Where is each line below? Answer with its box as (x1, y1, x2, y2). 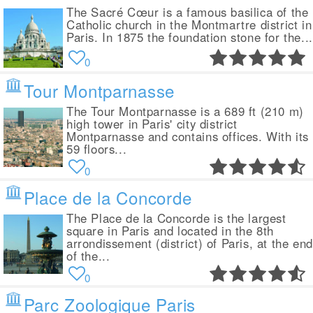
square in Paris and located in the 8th (66, 222, 274, 239)
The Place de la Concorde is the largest (66, 210, 286, 226)
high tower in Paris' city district (66, 115, 238, 132)
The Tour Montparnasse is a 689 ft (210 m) (66, 103, 304, 119)
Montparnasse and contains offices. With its (66, 128, 310, 145)
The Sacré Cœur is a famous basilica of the (66, 3, 309, 20)
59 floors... (66, 140, 127, 157)
